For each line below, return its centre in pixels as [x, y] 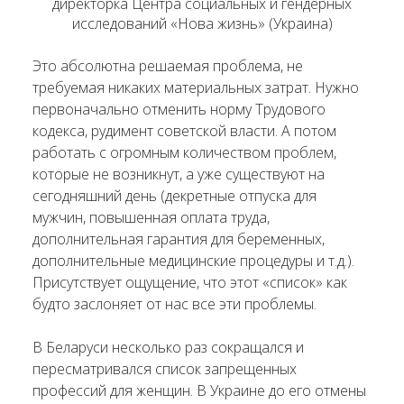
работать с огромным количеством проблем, [184, 152]
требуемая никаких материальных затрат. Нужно [196, 87]
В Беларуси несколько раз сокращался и [168, 347]
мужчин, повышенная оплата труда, [151, 217]
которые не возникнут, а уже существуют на [179, 174]
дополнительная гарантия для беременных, [179, 239]
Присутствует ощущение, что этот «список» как [190, 282]
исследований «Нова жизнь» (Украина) [202, 23]
